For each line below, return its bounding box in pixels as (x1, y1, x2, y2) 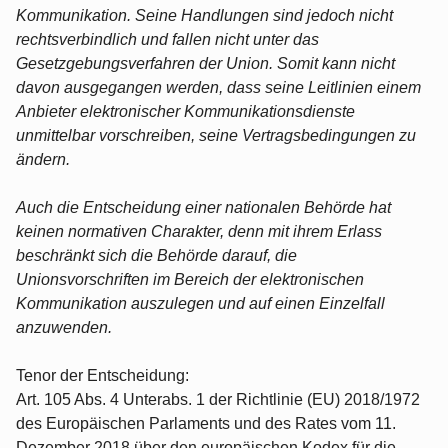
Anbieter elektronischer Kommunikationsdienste (16, 102, 355, 120)
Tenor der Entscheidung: (16, 366, 189, 384)
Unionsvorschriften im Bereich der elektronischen (16, 270, 364, 288)
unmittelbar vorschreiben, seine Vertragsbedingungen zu (16, 126, 416, 144)
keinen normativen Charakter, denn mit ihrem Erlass (16, 222, 382, 240)
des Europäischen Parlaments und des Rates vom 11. (16, 414, 396, 432)
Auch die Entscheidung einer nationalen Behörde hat (16, 198, 391, 216)
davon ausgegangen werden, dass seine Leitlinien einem (16, 78, 421, 96)
